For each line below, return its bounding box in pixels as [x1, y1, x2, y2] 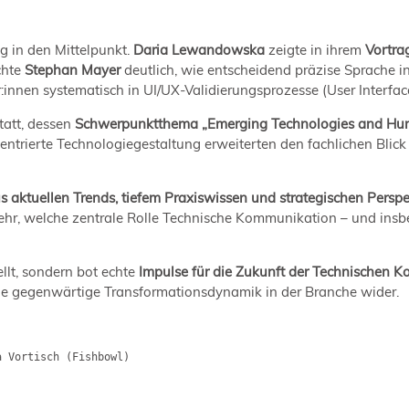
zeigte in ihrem [268, 40, 362, 58]
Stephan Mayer [25, 60, 121, 79]
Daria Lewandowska [133, 40, 268, 58]
